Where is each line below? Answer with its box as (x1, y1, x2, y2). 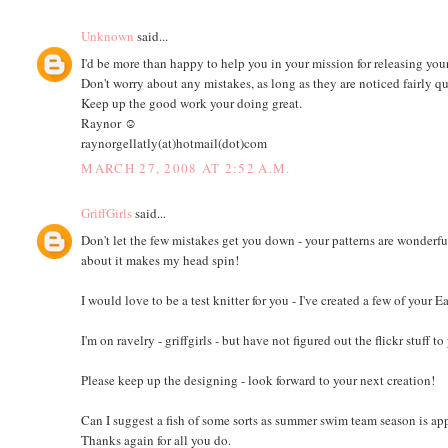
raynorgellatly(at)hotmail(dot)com (81, 133, 268, 152)
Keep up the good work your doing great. (81, 93, 303, 112)
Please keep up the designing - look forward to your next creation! (81, 370, 436, 389)
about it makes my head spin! (81, 250, 240, 269)
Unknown (81, 27, 135, 46)
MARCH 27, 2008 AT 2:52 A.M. (81, 159, 291, 178)
